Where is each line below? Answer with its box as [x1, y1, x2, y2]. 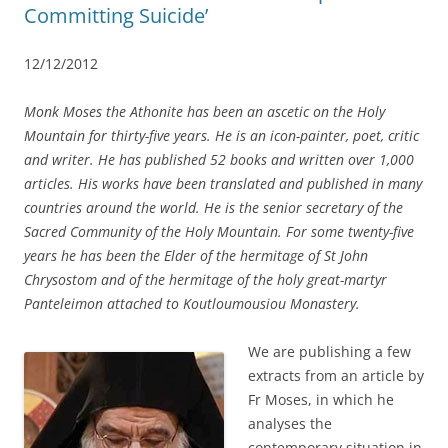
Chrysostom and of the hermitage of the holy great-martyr [24, 269, 387, 289]
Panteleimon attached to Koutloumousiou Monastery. [24, 293, 360, 313]
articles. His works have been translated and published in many [24, 173, 422, 193]
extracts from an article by [248, 365, 424, 385]
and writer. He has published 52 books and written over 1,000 [24, 149, 414, 169]
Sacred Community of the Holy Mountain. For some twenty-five [24, 221, 414, 241]
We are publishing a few [248, 341, 411, 361]
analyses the [248, 413, 332, 433]
